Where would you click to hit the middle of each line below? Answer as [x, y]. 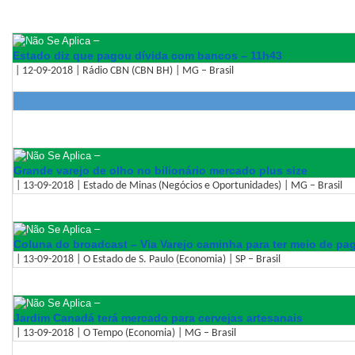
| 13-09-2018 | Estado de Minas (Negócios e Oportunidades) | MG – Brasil [178, 186]
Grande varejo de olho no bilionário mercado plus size [160, 171]
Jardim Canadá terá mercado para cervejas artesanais [158, 318]
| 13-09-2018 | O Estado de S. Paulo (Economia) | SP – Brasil [147, 260]
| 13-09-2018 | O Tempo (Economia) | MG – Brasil [125, 334]
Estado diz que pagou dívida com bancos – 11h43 [147, 56]
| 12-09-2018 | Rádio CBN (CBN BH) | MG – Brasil [123, 71]
